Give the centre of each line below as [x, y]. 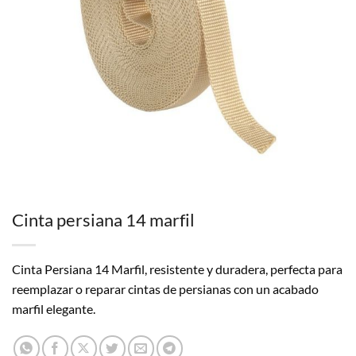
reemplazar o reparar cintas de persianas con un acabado [165, 289]
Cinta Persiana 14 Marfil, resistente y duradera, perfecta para [177, 269]
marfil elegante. [54, 309]
